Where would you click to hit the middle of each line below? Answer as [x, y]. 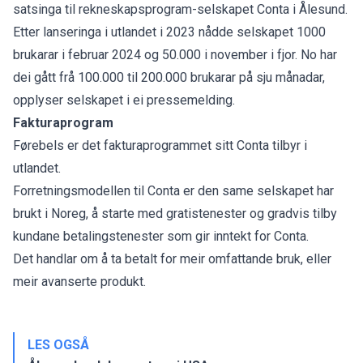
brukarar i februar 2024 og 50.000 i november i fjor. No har [175, 54]
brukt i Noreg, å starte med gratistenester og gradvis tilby [175, 213]
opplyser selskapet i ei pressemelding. [124, 100]
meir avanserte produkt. [79, 281]
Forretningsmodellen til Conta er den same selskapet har [173, 190]
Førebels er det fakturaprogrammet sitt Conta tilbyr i [160, 145]
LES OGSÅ [58, 344]
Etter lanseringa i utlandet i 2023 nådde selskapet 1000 [169, 32]
